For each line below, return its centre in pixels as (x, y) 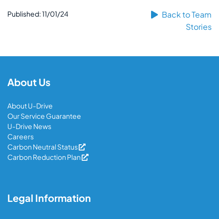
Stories (198, 26)
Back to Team (186, 14)
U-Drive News (29, 126)
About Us (29, 82)
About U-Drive (30, 105)
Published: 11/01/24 (38, 13)
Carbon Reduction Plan (44, 157)
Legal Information (49, 197)
